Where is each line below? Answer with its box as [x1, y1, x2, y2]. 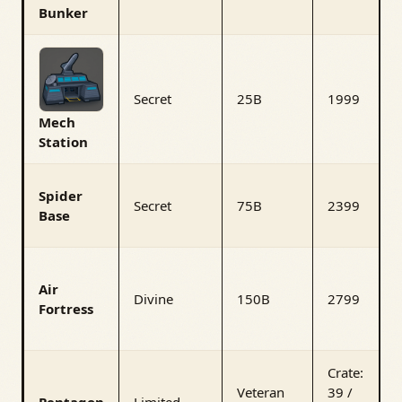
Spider [39, 186, 83, 205]
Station [39, 132, 88, 151]
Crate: [328, 363, 363, 381]
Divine [134, 289, 173, 308]
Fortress [39, 299, 93, 318]
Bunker [39, 3, 88, 22]
